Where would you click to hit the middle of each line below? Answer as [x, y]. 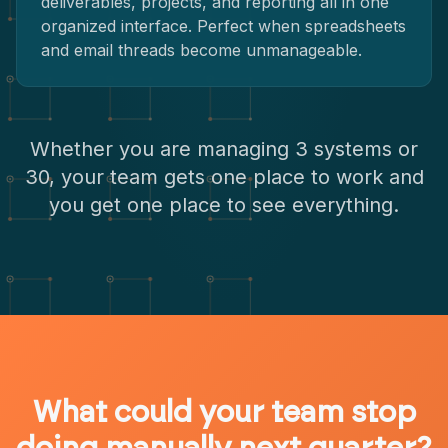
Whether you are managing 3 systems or [224, 149]
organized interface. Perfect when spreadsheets [223, 26]
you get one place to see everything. [224, 205]
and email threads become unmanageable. [201, 50]
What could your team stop [224, 413]
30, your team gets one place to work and [224, 177]
